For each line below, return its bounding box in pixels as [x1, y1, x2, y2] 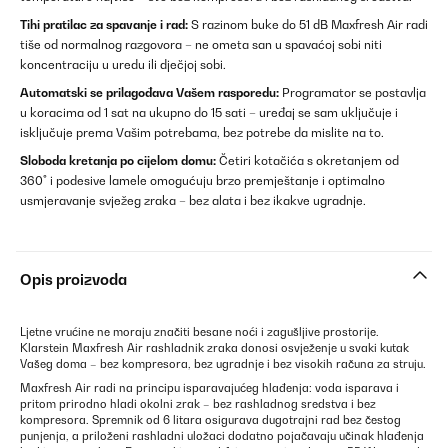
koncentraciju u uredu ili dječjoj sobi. [20, 57, 226, 72]
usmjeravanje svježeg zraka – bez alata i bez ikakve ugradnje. [20, 193, 366, 208]
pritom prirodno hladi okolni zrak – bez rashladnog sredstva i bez [20, 397, 376, 411]
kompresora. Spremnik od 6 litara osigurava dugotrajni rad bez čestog [20, 413, 401, 427]
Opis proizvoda [20, 271, 127, 288]
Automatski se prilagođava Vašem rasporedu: [20, 85, 279, 100]
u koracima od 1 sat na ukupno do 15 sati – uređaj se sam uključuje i [20, 105, 398, 120]
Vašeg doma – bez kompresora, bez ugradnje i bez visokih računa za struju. [20, 357, 426, 371]
